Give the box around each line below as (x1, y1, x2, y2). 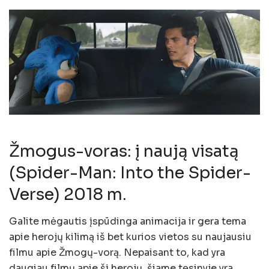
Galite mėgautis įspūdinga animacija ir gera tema (9, 214, 246, 228)
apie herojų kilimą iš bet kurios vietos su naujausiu (9, 230, 252, 243)
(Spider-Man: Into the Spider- (9, 162, 251, 183)
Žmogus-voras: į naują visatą (9, 141, 239, 162)
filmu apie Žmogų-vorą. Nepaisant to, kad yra (9, 246, 225, 259)
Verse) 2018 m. (9, 184, 127, 205)
